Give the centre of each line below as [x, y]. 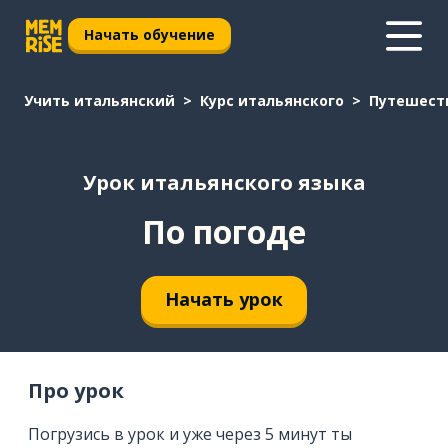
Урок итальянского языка [224, 183]
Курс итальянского [272, 100]
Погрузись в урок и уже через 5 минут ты [190, 433]
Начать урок [224, 299]
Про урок [76, 390]
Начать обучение [149, 34]
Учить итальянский [99, 100]
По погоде [224, 231]
